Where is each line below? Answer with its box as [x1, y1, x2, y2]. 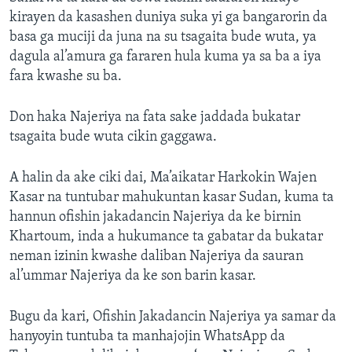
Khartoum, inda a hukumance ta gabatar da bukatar [9, 229, 323, 245]
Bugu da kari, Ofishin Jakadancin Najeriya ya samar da [9, 310, 336, 325]
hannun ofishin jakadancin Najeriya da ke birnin [9, 210, 301, 225]
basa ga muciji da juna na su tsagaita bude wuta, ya [9, 30, 317, 46]
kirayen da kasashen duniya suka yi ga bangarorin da [9, 10, 328, 26]
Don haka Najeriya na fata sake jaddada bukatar [9, 110, 300, 126]
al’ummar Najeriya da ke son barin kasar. [9, 269, 256, 284]
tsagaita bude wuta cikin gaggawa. [9, 130, 217, 145]
